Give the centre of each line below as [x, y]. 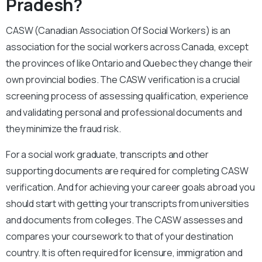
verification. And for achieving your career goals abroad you [130, 187]
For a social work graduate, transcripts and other [108, 155]
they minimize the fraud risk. [63, 129]
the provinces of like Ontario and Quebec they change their [129, 63]
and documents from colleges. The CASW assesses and [124, 220]
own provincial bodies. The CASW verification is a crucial [123, 80]
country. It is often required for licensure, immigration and [124, 253]
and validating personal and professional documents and [124, 113]
